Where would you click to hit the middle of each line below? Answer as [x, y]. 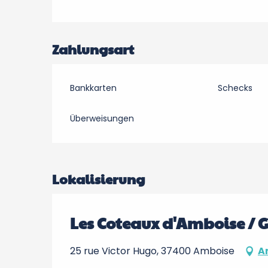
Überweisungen [102, 118]
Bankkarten [94, 88]
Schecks [235, 88]
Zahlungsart [93, 49]
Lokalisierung [98, 179]
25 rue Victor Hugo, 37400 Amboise [152, 251]
